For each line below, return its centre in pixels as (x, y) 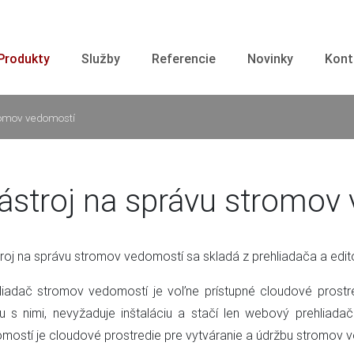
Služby (100, 58)
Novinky (270, 58)
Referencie (183, 58)
